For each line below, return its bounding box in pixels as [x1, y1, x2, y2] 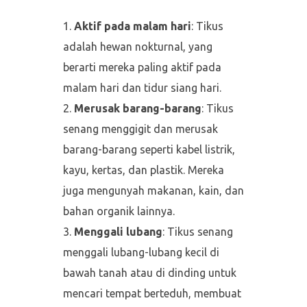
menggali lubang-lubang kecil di [62, 246, 219, 259]
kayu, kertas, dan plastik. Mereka [62, 164, 224, 177]
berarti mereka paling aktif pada [62, 61, 221, 74]
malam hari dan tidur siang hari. [62, 82, 221, 95]
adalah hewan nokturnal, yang [62, 40, 212, 53]
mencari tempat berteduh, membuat [62, 287, 241, 300]
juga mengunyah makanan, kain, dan [62, 184, 244, 197]
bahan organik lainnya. [62, 205, 175, 218]
